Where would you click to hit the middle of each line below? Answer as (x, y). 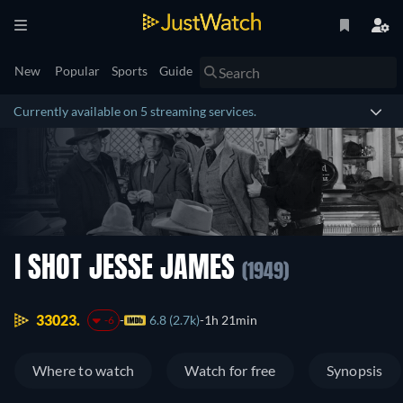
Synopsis (354, 371)
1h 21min (230, 320)
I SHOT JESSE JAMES (128, 270)
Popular (77, 71)
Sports (130, 71)
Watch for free (230, 371)
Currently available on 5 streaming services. (135, 111)
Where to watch (84, 371)
